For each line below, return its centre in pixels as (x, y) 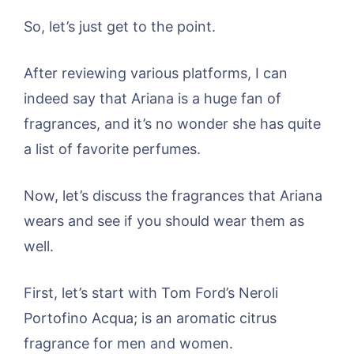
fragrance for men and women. (128, 343)
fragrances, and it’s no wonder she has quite (172, 123)
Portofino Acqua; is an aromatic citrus (150, 318)
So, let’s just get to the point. (120, 26)
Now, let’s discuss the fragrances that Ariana (173, 195)
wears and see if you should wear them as (164, 220)
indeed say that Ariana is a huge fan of (153, 98)
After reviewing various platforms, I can (156, 73)
